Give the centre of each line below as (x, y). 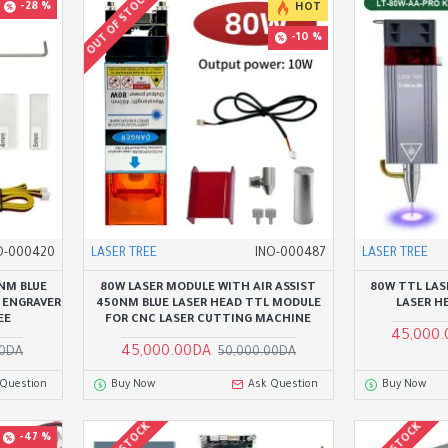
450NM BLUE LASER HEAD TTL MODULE (208, 304)
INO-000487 (290, 253)
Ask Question (283, 384)
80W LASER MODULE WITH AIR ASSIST (208, 288)
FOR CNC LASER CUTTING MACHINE (208, 320)
